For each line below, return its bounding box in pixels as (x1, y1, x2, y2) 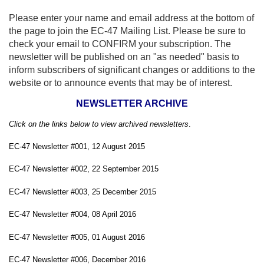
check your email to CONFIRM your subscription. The (9, 39, 231, 49)
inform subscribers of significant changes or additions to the (9, 65, 255, 75)
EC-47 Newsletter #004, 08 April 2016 (9, 210, 138, 219)
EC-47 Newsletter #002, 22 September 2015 (9, 164, 159, 173)
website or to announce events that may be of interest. (9, 78, 232, 88)
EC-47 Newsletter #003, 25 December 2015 (9, 187, 156, 196)
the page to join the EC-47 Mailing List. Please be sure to (9, 26, 246, 36)
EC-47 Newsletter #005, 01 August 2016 (9, 232, 145, 242)
